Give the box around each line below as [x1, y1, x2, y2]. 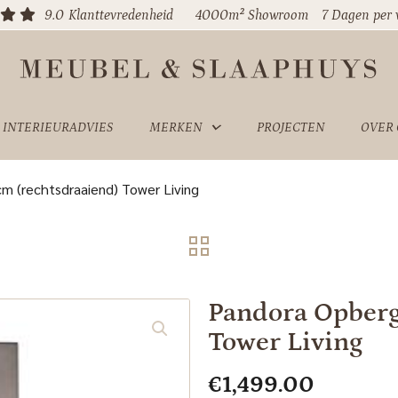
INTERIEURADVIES [2, 120, 114, 135]
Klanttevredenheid [68, 7, 174, 23]
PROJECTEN [256, 120, 325, 135]
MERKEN [148, 120, 203, 135]
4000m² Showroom [195, 7, 309, 23]
